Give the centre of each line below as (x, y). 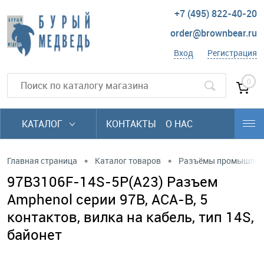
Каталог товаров (128, 160)
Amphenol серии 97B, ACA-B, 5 (108, 199)
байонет (34, 235)
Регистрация (232, 53)
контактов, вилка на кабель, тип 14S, (131, 217)
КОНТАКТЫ (131, 124)
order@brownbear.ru (214, 33)
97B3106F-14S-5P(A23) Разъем (113, 181)
